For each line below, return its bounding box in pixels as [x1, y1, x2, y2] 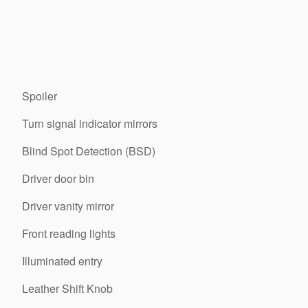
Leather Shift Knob [22, 280, 113, 296]
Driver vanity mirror [22, 198, 114, 214]
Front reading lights [22, 225, 115, 241]
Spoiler [22, 88, 57, 104]
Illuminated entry [22, 253, 102, 269]
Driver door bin [22, 170, 94, 186]
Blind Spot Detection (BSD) [22, 143, 155, 159]
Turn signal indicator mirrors [22, 115, 157, 131]
